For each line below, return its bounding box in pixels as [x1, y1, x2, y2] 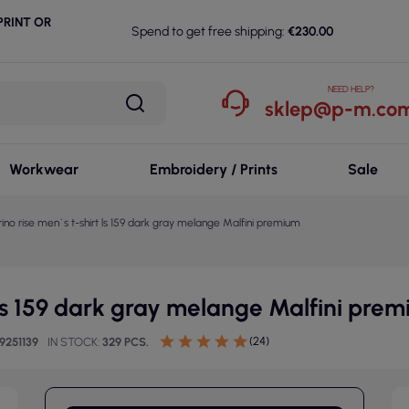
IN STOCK [47, 335, 98, 349]
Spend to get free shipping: [131, 23, 285, 39]
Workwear [8, 161, 79, 178]
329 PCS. [102, 335, 149, 349]
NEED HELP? [328, 83, 374, 95]
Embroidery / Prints [149, 161, 278, 178]
